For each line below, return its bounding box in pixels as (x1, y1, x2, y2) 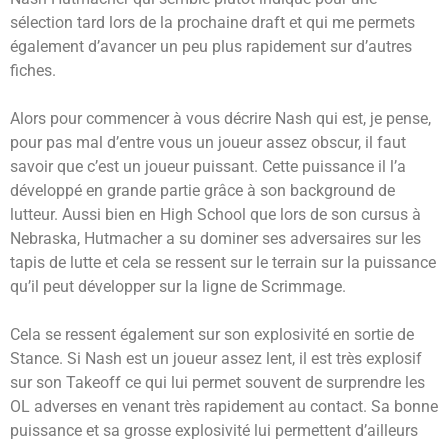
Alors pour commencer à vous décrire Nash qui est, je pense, (10, 109, 431, 129)
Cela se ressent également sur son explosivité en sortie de (10, 325, 414, 345)
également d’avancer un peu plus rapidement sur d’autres (10, 37, 412, 57)
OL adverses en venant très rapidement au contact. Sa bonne (10, 397, 438, 417)
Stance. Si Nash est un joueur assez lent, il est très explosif (10, 349, 422, 369)
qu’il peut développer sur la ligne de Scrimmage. (10, 277, 346, 297)
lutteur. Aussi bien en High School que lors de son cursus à (10, 205, 421, 225)
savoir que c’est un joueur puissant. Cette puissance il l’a (10, 157, 406, 177)
